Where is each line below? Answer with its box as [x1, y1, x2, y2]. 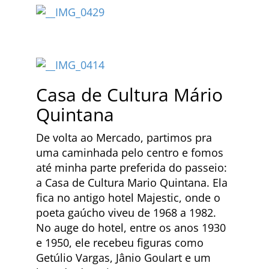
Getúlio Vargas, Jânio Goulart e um [36, 250, 211, 265]
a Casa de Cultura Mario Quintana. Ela [36, 175, 228, 190]
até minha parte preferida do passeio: [36, 160, 227, 175]
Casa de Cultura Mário [36, 82, 223, 107]
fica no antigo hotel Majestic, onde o [36, 190, 220, 205]
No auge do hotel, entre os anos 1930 [36, 220, 226, 235]
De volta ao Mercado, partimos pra [36, 130, 212, 145]
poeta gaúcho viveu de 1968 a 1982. [36, 205, 216, 220]
